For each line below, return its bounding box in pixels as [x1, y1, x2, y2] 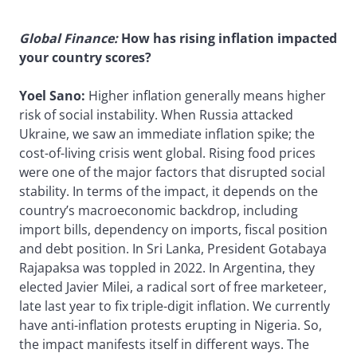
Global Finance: [19, 29, 118, 47]
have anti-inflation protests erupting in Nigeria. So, [19, 316, 322, 334]
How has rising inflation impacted [118, 29, 337, 47]
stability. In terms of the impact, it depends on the [19, 182, 318, 200]
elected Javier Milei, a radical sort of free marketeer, [19, 277, 327, 296]
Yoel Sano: [19, 86, 85, 104]
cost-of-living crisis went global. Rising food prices [19, 143, 316, 162]
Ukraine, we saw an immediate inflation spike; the [19, 124, 315, 143]
